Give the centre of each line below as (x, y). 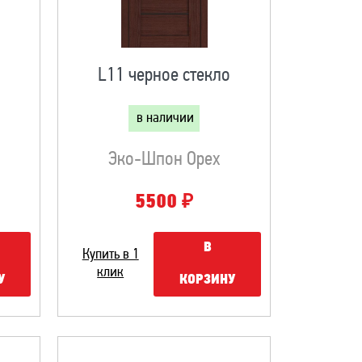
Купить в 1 (110, 255)
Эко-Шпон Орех (164, 160)
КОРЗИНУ (208, 280)
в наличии (166, 118)
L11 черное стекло (164, 76)
